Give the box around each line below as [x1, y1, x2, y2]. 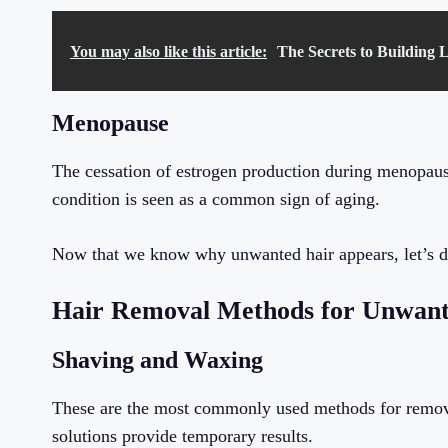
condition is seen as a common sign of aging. [52, 189, 380, 210]
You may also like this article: [70, 43, 267, 61]
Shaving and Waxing [52, 347, 263, 374]
